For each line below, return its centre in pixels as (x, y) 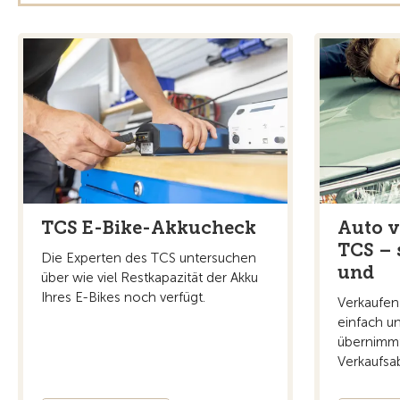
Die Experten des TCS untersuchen (149, 258)
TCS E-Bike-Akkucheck (149, 227)
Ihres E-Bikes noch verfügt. (123, 297)
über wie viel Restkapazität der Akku (150, 277)
